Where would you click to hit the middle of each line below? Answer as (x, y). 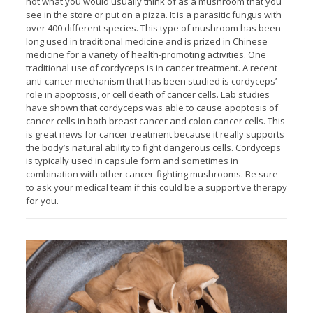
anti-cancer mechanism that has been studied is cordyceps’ (151, 81)
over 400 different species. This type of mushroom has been (153, 28)
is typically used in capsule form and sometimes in (132, 160)
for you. (42, 200)
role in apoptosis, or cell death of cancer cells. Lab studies (147, 94)
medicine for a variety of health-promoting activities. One (146, 54)
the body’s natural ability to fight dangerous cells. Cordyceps (153, 147)
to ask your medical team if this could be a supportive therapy (156, 187)
